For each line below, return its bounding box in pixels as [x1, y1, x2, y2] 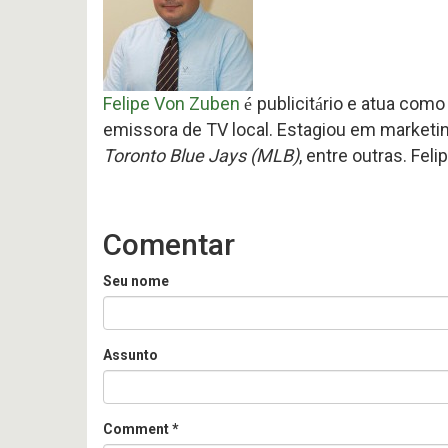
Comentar [103, 227, 235, 262]
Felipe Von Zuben [103, 93, 240, 114]
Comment [103, 421, 172, 437]
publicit [257, 93, 315, 114]
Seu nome [103, 273, 169, 289]
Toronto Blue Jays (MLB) [103, 145, 299, 166]
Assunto [103, 347, 158, 363]
